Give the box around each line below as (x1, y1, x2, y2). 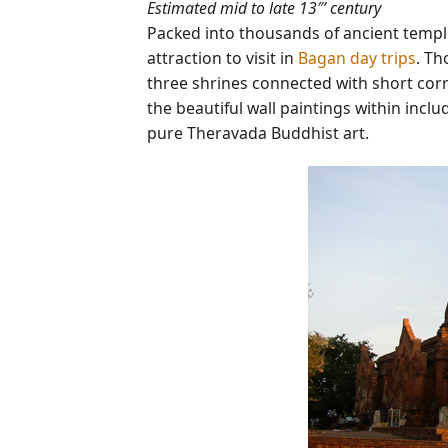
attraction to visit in (147, 46, 298, 69)
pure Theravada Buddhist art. (147, 121, 369, 144)
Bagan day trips (298, 46, 416, 69)
